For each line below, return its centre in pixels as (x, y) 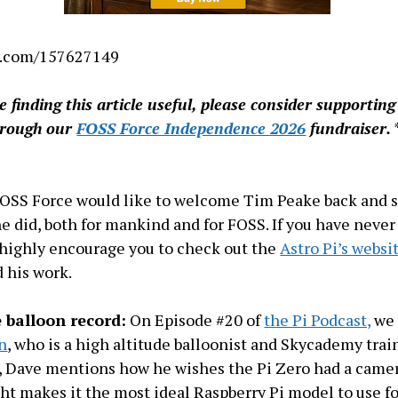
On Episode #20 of (195, 320)
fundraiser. (349, 128)
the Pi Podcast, (318, 320)
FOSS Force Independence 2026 (191, 128)
